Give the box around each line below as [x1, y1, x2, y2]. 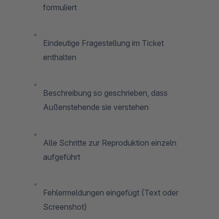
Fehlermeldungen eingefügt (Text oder [43, 187, 178, 197]
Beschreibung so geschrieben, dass [43, 88, 168, 98]
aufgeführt [43, 152, 80, 162]
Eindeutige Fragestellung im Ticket [43, 38, 164, 48]
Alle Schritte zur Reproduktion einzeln [43, 137, 176, 148]
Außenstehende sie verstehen [43, 102, 149, 112]
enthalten [43, 52, 76, 62]
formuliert [43, 2, 77, 12]
